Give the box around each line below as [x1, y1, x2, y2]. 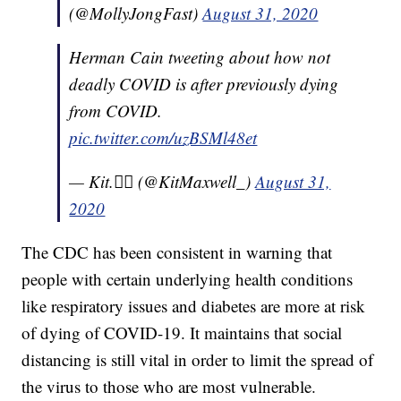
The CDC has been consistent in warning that [21, 241, 333, 264]
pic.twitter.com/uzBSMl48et [69, 126, 258, 149]
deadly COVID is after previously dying [69, 73, 339, 96]
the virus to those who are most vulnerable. [21, 375, 317, 398]
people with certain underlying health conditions [21, 268, 354, 291]
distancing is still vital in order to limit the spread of [21, 348, 374, 371]
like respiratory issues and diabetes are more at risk [21, 294, 366, 318]
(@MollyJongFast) [69, 2, 203, 25]
